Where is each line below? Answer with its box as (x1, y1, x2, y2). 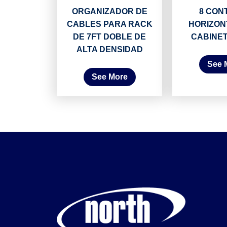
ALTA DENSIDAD (76, 45, 143, 54)
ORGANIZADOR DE (71, 7, 147, 16)
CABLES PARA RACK (66, 20, 153, 29)
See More (91, 72, 128, 82)
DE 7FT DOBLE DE (73, 32, 146, 42)
